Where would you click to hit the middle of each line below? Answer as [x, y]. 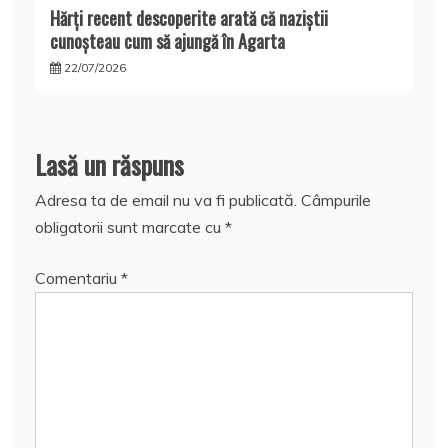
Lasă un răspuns [109, 164]
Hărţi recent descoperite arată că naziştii [189, 17]
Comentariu [78, 277]
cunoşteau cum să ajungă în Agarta [167, 40]
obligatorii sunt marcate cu [130, 226]
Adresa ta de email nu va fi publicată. [166, 199]
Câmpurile [336, 199]
